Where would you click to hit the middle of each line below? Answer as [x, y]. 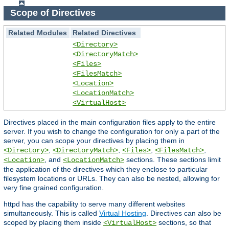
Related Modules [38, 32]
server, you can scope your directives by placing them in [94, 140]
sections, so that [184, 222]
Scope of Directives [54, 13]
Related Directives [105, 32]
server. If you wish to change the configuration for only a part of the [112, 131]
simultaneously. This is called [51, 213]
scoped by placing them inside [53, 222]
